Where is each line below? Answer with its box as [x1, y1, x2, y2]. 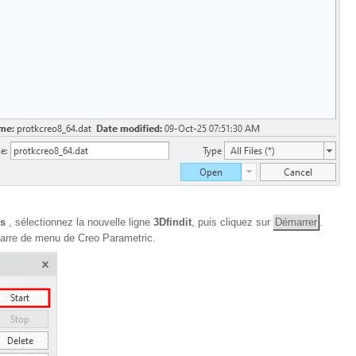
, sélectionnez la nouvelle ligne [9, 216, 153, 228]
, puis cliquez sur [192, 216, 273, 228]
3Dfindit [153, 216, 192, 228]
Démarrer [275, 216, 317, 228]
